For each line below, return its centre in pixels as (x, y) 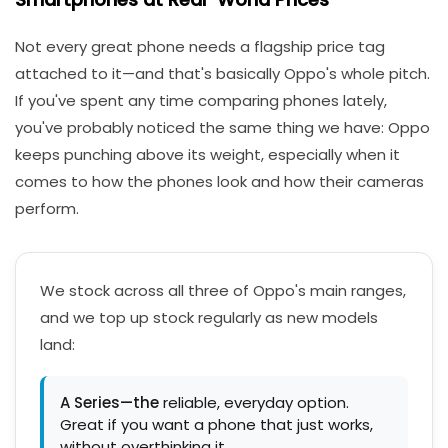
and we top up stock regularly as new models (209, 317)
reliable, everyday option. (254, 402)
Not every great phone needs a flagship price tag (200, 46)
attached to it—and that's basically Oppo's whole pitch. (222, 73)
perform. (47, 208)
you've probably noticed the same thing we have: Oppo (222, 127)
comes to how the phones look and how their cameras (219, 181)
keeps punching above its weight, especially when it (207, 154)
